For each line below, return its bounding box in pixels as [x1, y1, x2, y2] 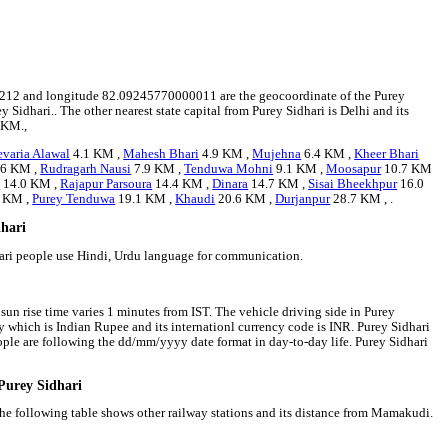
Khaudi [175, 192, 216, 207]
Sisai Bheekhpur [308, 177, 398, 192]
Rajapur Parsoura [60, 177, 153, 192]
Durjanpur [275, 192, 331, 207]
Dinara [212, 177, 249, 192]
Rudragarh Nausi [40, 162, 132, 177]
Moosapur [326, 162, 382, 177]
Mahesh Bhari [123, 147, 200, 162]
